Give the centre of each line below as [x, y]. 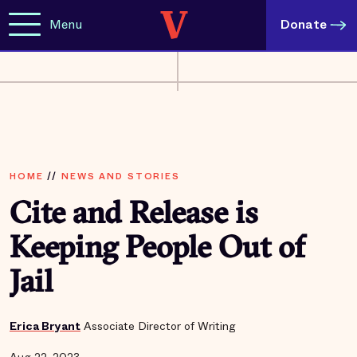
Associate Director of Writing [160, 326]
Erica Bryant [45, 326]
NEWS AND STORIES [120, 176]
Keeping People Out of [157, 250]
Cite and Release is [134, 216]
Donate [304, 24]
